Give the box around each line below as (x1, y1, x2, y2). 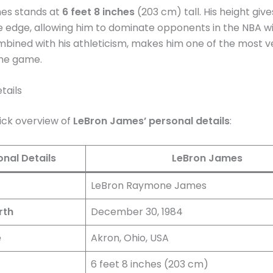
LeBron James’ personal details (73, 114, 230, 129)
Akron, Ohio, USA (91, 230, 169, 245)
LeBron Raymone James (91, 178, 207, 193)
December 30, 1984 (91, 204, 183, 219)
